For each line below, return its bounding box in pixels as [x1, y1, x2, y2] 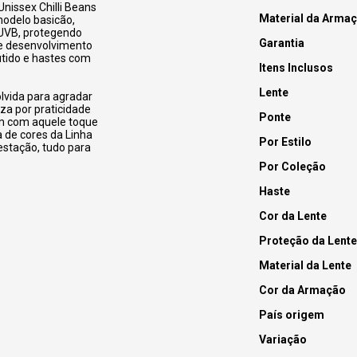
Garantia [258, 37, 304, 50]
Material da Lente [258, 259, 351, 273]
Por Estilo [258, 135, 312, 149]
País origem [258, 308, 324, 322]
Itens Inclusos [258, 61, 333, 75]
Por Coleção [258, 160, 326, 174]
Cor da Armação [258, 284, 346, 297]
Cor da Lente [258, 210, 327, 223]
